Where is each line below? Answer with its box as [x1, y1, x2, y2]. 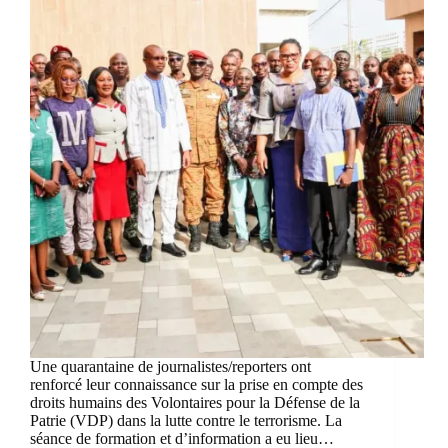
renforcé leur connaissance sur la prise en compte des [30, 376, 363, 394]
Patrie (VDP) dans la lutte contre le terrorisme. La [30, 412, 342, 430]
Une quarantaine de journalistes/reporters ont [30, 358, 311, 376]
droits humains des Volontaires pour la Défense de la [30, 394, 360, 412]
